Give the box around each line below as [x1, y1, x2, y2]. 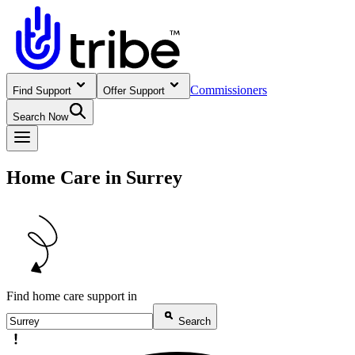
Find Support [13, 85, 71, 97]
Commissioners [190, 83, 267, 97]
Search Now [13, 111, 68, 123]
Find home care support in [6, 288, 137, 303]
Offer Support [103, 85, 165, 97]
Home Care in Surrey [6, 166, 182, 188]
